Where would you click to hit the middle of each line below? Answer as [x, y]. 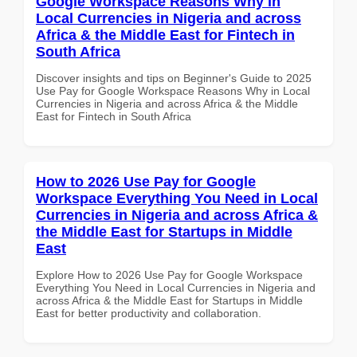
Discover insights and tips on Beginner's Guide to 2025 [174, 78]
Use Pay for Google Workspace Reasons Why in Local [173, 90]
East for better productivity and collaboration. [149, 313]
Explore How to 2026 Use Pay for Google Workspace [169, 275]
